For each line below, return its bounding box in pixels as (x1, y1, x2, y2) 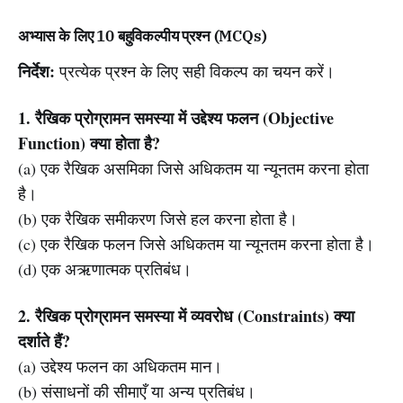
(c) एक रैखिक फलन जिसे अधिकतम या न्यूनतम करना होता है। (18, 233, 374, 255)
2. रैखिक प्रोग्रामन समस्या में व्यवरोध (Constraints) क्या (18, 304, 354, 327)
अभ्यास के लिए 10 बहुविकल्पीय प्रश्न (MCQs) (18, 26, 267, 46)
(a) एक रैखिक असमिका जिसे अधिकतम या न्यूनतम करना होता (18, 157, 369, 179)
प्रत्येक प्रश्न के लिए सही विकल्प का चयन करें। (55, 60, 335, 82)
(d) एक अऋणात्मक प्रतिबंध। (18, 258, 192, 280)
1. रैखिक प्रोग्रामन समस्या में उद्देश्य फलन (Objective (18, 106, 334, 130)
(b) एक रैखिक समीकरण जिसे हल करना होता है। (18, 208, 298, 229)
